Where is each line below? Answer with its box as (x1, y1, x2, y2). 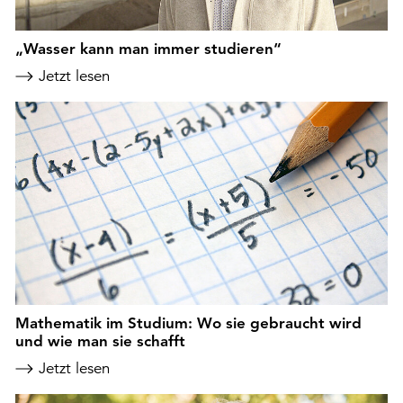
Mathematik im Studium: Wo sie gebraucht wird (15, 313, 362, 332)
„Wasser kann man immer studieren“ (15, 40, 282, 58)
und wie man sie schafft (15, 331, 185, 350)
